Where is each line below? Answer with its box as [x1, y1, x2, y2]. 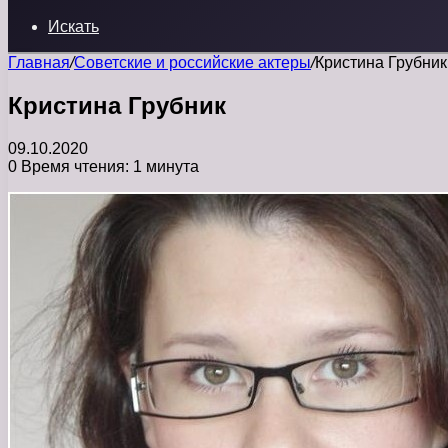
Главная [8, 54, 70, 71]
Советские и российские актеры [74, 54, 311, 71]
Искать [48, 18, 99, 35]
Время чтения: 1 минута [17, 157, 199, 175]
